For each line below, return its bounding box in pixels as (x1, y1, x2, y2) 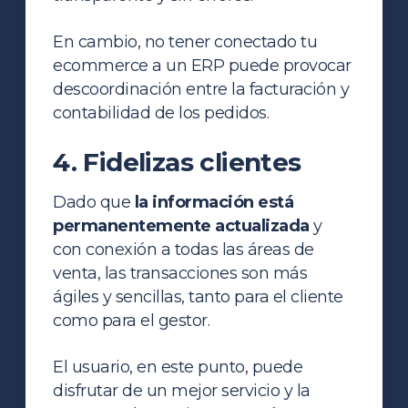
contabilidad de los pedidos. (53, 102, 270, 123)
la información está (134, 191, 294, 212)
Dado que (53, 191, 135, 212)
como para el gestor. (53, 310, 210, 331)
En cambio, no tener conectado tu (53, 31, 318, 52)
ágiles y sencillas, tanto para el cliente (53, 286, 343, 307)
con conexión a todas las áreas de (53, 239, 314, 260)
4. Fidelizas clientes (53, 146, 301, 178)
